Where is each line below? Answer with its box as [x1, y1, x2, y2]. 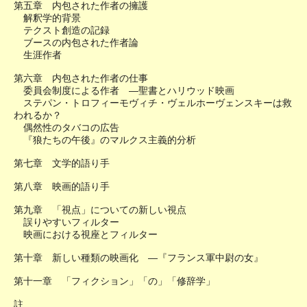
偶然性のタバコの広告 [14, 122, 119, 134]
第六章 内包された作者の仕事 [14, 73, 148, 84]
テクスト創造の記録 [14, 25, 110, 36]
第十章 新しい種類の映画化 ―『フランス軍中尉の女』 [14, 252, 263, 264]
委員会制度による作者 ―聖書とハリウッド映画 [14, 85, 234, 97]
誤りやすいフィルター [14, 217, 119, 228]
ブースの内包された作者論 [14, 37, 138, 49]
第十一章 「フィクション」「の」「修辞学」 [14, 275, 215, 287]
